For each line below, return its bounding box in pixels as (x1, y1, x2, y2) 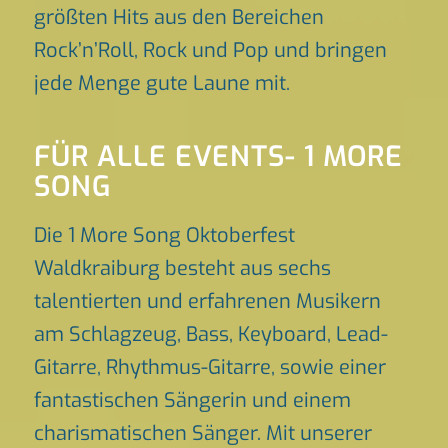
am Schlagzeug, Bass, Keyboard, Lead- (33, 321, 388, 348)
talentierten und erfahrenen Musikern (33, 288, 381, 315)
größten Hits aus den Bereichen (33, 4, 324, 31)
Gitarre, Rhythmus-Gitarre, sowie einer (33, 354, 386, 381)
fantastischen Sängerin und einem (33, 387, 351, 414)
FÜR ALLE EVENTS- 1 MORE (33, 138, 403, 175)
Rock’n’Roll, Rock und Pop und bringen (33, 37, 387, 64)
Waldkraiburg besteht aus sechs (33, 255, 331, 282)
